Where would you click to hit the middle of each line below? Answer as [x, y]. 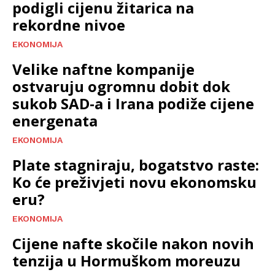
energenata [55, 120]
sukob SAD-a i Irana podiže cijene [133, 103]
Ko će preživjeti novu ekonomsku [134, 182]
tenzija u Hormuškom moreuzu [126, 260]
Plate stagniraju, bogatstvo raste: [136, 165]
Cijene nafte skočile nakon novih [133, 243]
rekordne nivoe [69, 25]
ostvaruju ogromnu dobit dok [121, 86]
